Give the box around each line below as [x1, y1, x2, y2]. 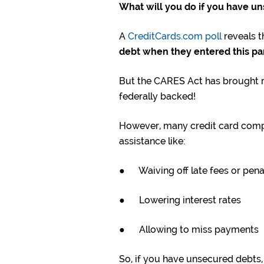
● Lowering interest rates [119, 194, 241, 206]
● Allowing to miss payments [119, 224, 259, 236]
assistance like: [119, 136, 185, 147]
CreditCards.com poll [128, 31, 222, 42]
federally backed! [119, 91, 196, 103]
